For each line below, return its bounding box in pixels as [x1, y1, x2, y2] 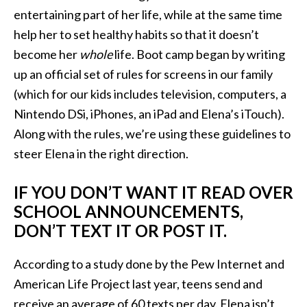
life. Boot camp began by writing [112, 47, 285, 62]
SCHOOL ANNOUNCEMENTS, [14, 201, 243, 221]
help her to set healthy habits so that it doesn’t [14, 27, 259, 42]
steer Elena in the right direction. [14, 146, 188, 161]
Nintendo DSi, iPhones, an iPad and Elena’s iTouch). [14, 106, 284, 121]
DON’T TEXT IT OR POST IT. [14, 221, 227, 241]
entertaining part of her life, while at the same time [14, 7, 282, 22]
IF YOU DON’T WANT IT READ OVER [14, 182, 293, 202]
